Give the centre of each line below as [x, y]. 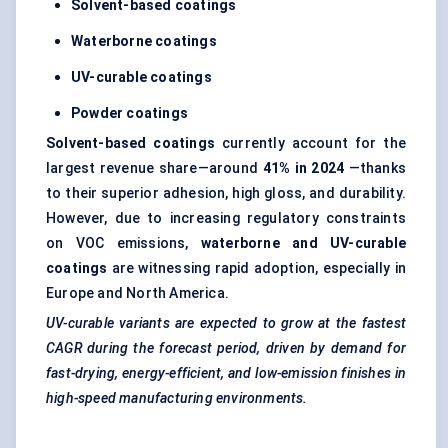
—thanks [375, 168]
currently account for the [310, 143]
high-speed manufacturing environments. [177, 398]
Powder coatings [129, 113]
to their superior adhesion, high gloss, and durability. [226, 193]
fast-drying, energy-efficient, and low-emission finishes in [226, 373]
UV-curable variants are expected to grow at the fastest [226, 323]
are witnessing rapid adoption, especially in [256, 268]
